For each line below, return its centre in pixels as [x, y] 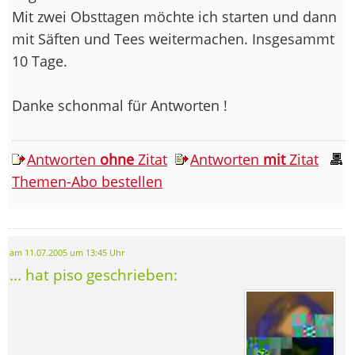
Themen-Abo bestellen [87, 181]
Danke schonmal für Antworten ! [120, 105]
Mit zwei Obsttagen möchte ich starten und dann [174, 16]
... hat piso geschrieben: [94, 274]
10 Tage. [40, 61]
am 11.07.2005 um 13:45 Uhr [67, 252]
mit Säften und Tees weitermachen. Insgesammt [173, 38]
